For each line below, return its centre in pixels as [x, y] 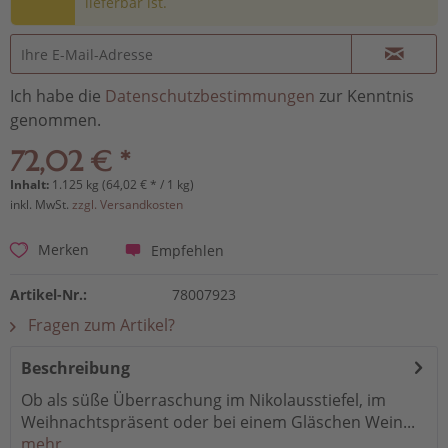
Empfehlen [187, 250]
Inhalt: [31, 184]
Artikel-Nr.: [48, 295]
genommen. [55, 119]
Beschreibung [75, 368]
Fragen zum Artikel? [99, 325]
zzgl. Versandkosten [127, 204]
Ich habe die [57, 95]
